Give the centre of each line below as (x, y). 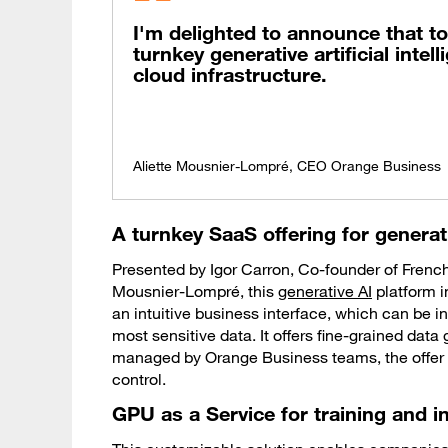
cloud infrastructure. (230, 75)
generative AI (325, 291)
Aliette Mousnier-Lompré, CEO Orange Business (287, 166)
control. (139, 379)
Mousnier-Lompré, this (195, 291)
